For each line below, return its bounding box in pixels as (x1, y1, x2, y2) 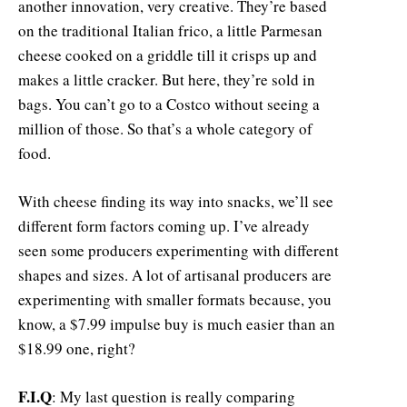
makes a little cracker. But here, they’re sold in (18, 68, 315, 90)
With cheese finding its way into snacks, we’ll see (18, 190, 333, 212)
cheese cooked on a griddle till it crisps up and (18, 44, 317, 65)
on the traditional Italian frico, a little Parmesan (18, 19, 323, 41)
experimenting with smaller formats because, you (18, 288, 332, 310)
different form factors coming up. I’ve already (18, 214, 310, 236)
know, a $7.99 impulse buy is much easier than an (18, 313, 335, 334)
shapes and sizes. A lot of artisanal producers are (18, 263, 332, 285)
